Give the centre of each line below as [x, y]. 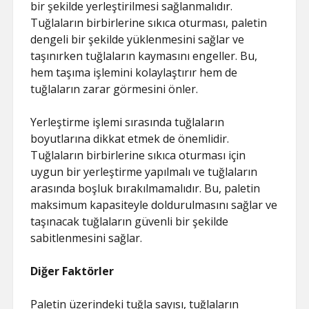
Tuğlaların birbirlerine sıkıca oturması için [138, 155]
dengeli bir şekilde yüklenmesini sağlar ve [138, 39]
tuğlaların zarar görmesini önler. [114, 89]
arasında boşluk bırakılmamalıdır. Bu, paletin [146, 188]
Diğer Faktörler [72, 271]
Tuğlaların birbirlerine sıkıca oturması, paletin [149, 23]
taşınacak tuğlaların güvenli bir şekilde [130, 221]
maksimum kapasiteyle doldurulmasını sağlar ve [154, 205]
